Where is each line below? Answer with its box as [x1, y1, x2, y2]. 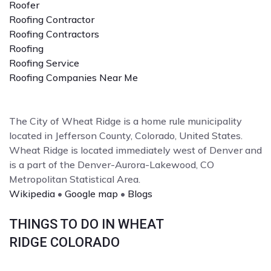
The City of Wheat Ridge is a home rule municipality [9, 114, 242, 127]
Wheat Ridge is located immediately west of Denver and [9, 143, 262, 156]
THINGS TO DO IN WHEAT [9, 216, 163, 232]
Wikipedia [9, 187, 55, 200]
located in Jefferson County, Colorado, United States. [9, 129, 243, 142]
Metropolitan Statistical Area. [9, 172, 140, 185]
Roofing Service [9, 56, 79, 69]
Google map [65, 187, 118, 200]
